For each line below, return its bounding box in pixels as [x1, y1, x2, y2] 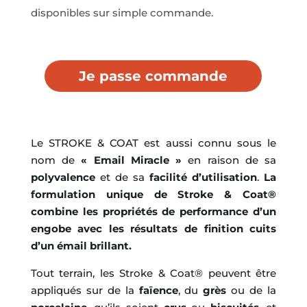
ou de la [226, 284, 277, 297]
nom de [30, 153, 82, 167]
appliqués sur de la [30, 284, 139, 297]
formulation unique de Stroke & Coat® [30, 188, 277, 201]
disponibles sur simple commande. [30, 6, 216, 19]
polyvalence [30, 171, 95, 184]
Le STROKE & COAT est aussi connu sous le [30, 136, 277, 149]
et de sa [95, 171, 150, 184]
